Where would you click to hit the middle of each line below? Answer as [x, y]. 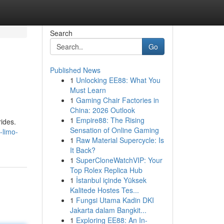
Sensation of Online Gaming [114, 130]
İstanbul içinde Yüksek [111, 180]
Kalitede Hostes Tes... [104, 190]
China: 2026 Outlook [102, 110]
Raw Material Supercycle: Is [120, 140]
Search [61, 33]
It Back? [82, 150]
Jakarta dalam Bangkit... [108, 210]
